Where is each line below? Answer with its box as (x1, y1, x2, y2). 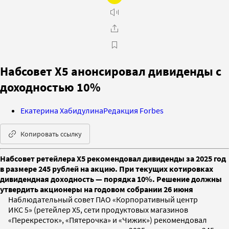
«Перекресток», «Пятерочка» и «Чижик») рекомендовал (8, 214, 207, 225)
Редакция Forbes (103, 105, 164, 116)
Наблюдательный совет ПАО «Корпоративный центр (8, 194, 198, 204)
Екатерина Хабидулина (20, 105, 103, 116)
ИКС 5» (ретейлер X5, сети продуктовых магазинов (8, 204, 188, 215)
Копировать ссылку (20, 129, 82, 139)
